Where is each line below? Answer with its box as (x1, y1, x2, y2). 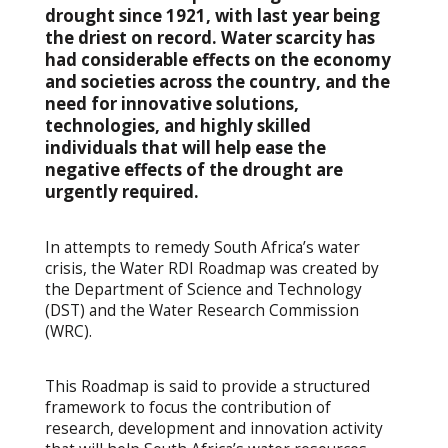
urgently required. (44, 179, 199, 203)
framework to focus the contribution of (44, 396, 331, 418)
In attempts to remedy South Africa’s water (44, 236, 360, 258)
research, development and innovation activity (44, 417, 383, 439)
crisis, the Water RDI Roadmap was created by (44, 257, 379, 279)
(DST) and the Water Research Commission (44, 299, 359, 321)
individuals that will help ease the (44, 135, 326, 159)
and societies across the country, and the (44, 69, 390, 93)
